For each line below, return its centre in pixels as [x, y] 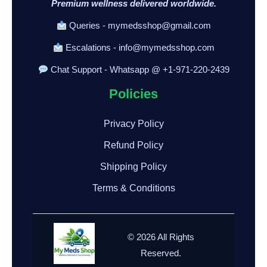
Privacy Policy [133, 124]
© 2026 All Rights [161, 237]
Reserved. [161, 253]
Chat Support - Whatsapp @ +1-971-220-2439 [139, 69]
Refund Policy [133, 145]
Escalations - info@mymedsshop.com [139, 47]
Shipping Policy [133, 167]
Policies [133, 94]
